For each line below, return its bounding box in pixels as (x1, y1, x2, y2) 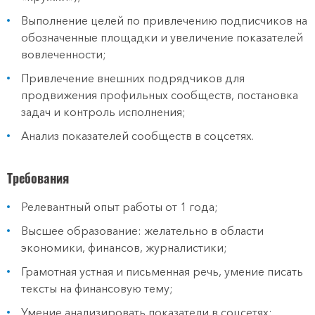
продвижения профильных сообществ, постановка (21, 88, 298, 102)
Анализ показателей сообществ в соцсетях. (21, 129, 254, 143)
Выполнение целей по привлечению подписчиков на (21, 13, 307, 27)
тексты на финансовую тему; (21, 281, 173, 295)
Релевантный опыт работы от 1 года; (21, 200, 218, 214)
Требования (7, 169, 69, 187)
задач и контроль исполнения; (21, 105, 186, 119)
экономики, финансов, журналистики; (21, 240, 227, 255)
